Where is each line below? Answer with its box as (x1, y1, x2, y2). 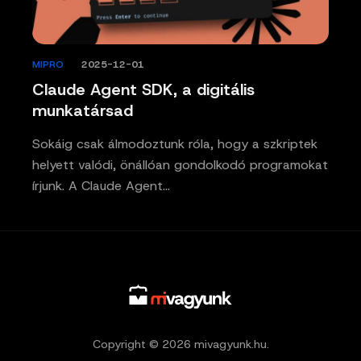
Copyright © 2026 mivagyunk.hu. (92, 336, 269, 351)
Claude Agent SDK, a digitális (32, 79, 255, 101)
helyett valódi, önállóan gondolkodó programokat (32, 156, 328, 174)
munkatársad (32, 100, 133, 122)
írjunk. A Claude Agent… (32, 177, 170, 195)
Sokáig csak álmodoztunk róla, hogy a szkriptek (32, 135, 317, 153)
